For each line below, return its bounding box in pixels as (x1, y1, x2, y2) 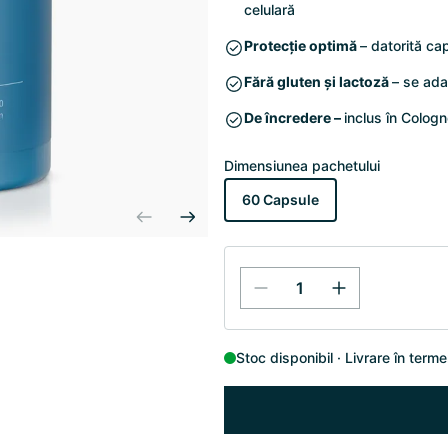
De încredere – (244, 109, 344, 126)
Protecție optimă (244, 37, 360, 54)
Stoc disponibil (236, 349, 333, 366)
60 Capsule (242, 191, 319, 208)
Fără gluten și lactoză (244, 73, 392, 90)
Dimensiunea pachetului (224, 157, 380, 174)
